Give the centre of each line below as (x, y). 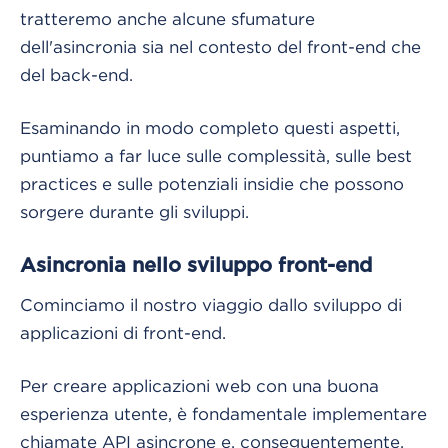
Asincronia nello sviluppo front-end (196, 265)
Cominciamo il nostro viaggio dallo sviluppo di (211, 304)
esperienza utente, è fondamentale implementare (223, 413)
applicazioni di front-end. (123, 332)
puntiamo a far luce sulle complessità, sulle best (216, 155)
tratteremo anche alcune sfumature (167, 18)
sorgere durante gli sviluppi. (134, 211)
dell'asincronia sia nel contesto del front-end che (220, 46)
